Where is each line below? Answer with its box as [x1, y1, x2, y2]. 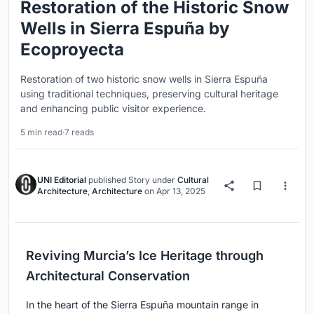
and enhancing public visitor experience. [20, 102, 206, 114]
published [86, 174, 128, 185]
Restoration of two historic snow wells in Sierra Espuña [20, 72, 268, 85]
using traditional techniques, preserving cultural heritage [20, 87, 278, 100]
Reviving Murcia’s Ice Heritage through [26, 247, 264, 263]
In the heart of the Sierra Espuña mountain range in [26, 298, 259, 310]
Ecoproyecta [20, 39, 124, 60]
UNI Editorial [37, 174, 86, 185]
